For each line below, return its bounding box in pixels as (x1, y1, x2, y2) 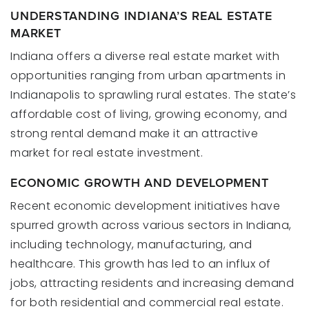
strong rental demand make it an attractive (10, 126, 258, 142)
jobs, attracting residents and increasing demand (10, 275, 294, 292)
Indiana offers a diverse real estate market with (10, 48, 279, 65)
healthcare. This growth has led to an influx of (10, 256, 271, 272)
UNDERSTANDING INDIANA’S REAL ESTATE (10, 7, 272, 25)
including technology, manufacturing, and (10, 237, 252, 253)
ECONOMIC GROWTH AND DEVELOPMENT (10, 174, 269, 192)
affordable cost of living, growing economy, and (10, 106, 288, 123)
